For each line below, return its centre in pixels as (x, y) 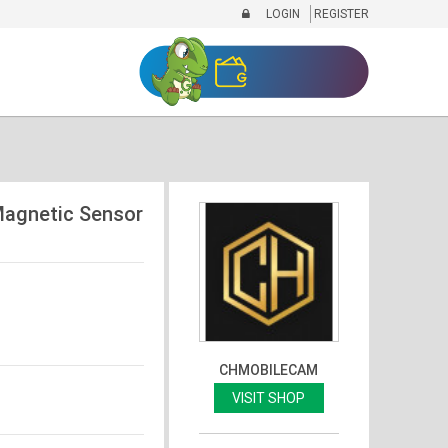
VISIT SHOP (268, 397)
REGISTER (339, 14)
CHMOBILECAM (268, 369)
